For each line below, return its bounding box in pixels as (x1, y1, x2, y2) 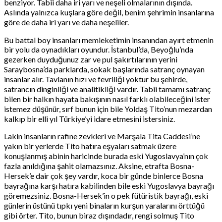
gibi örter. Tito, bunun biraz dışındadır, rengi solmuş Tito (4, 210, 194, 220)
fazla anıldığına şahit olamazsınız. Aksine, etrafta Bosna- (4, 161, 194, 170)
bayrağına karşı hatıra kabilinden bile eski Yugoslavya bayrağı (4, 180, 214, 190)
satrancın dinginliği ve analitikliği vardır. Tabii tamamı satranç (4, 84, 211, 94)
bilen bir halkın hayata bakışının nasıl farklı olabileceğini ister (4, 94, 210, 104)
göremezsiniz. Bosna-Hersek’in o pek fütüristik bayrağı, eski (4, 190, 208, 200)
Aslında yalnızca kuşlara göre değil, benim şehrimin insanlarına (4, 7, 214, 17)
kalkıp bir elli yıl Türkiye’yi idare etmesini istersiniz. (4, 113, 175, 123)
